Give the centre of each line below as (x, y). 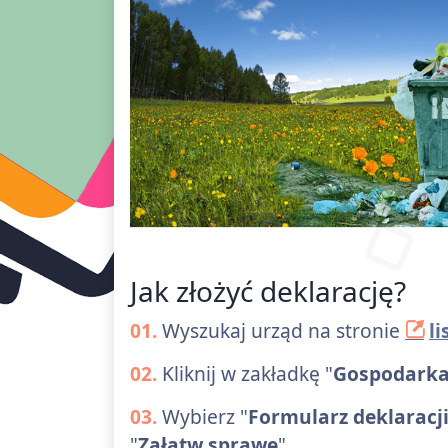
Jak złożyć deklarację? (268, 290)
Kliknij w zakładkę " (245, 373)
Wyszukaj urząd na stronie (281, 330)
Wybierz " (202, 416)
